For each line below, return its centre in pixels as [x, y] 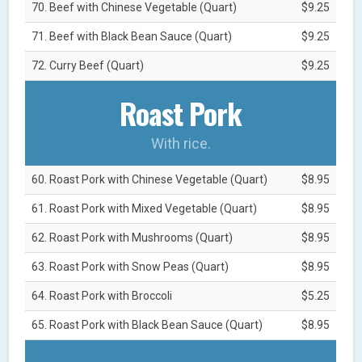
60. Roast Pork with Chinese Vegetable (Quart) [150, 179]
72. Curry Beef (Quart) [88, 65]
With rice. [181, 143]
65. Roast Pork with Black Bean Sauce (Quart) [147, 324]
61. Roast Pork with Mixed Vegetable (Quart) [145, 208]
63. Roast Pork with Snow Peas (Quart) [130, 266]
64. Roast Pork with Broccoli [102, 295]
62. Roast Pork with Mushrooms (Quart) [133, 237]
